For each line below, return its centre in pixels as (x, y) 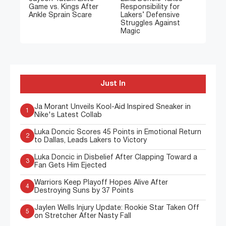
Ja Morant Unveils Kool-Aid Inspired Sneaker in (112, 107)
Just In (113, 84)
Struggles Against (150, 24)
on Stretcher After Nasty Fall (83, 216)
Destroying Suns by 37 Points (84, 191)
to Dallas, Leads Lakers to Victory (91, 141)
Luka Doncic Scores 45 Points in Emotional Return (118, 133)
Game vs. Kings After (64, 8)
